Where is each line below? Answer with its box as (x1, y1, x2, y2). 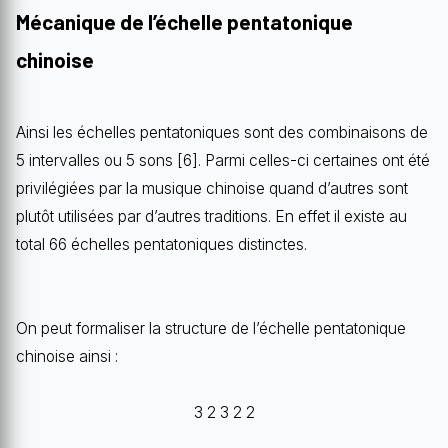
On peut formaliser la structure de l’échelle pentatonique (16, 318, 406, 338)
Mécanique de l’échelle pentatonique (16, 8, 353, 34)
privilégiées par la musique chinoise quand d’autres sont (16, 178, 408, 198)
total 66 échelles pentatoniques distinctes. (16, 234, 307, 254)
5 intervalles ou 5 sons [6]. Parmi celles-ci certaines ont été (16, 150, 430, 170)
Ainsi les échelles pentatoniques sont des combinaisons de (16, 122, 428, 142)
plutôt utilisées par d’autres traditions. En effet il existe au (16, 206, 407, 226)
